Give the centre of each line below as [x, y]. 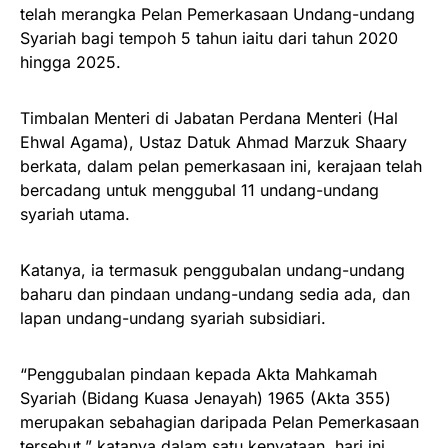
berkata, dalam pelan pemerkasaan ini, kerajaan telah [221, 166]
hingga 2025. [70, 62]
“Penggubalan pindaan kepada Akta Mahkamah [198, 374]
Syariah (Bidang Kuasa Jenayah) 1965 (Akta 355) [205, 398]
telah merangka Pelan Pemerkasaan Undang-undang [217, 14]
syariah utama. [75, 214]
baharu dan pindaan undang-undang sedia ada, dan [215, 294]
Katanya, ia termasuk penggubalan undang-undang [212, 270]
